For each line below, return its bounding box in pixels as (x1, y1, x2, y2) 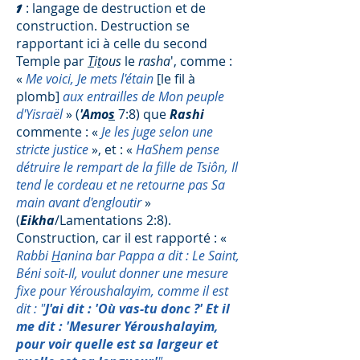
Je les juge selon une (98, 123, 213, 141)
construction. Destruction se (16, 17, 190, 35)
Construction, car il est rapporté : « (16, 229, 227, 247)
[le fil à (153, 70, 195, 88)
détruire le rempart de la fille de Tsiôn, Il (16, 158, 238, 176)
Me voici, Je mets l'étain (26, 70, 153, 88)
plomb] (16, 88, 63, 105)
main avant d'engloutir (16, 194, 141, 211)
